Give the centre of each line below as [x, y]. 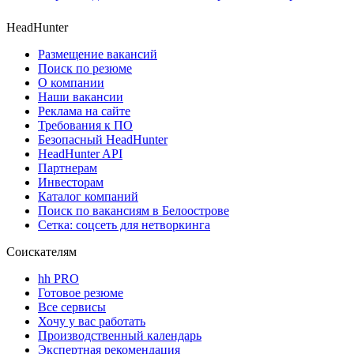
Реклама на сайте [84, 111]
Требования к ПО [85, 126]
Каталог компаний [88, 197]
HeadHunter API [80, 154]
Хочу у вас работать [92, 322]
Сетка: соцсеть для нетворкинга [124, 225]
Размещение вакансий [98, 55]
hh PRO [58, 279]
